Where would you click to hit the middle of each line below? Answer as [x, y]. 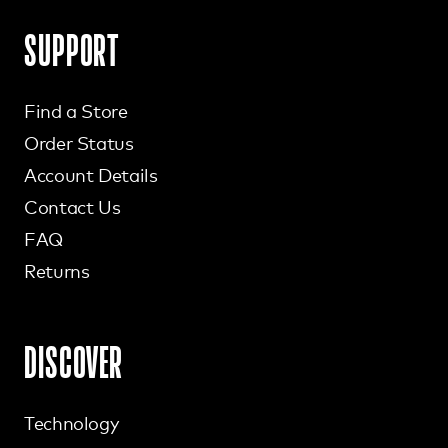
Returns [57, 271]
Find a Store [76, 111]
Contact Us [72, 207]
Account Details [91, 175]
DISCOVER [74, 363]
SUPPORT [72, 51]
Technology [71, 423]
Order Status [79, 143]
